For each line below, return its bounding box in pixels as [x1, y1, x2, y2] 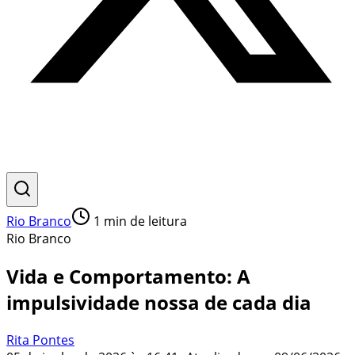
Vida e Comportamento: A [6, 262, 250, 289]
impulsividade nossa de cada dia [6, 288, 311, 315]
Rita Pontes [6, 330, 74, 349]
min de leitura [101, 212, 187, 230]
